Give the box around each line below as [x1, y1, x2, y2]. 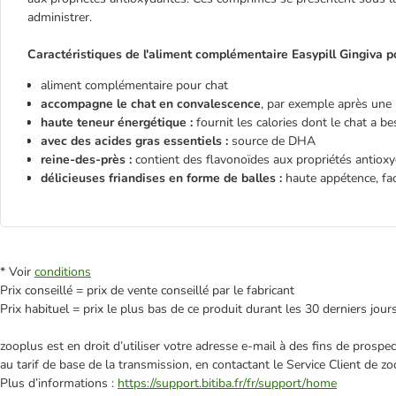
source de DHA [232, 133, 316, 149]
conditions [34, 263, 91, 280]
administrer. [27, 9, 92, 26]
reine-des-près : [41, 151, 132, 168]
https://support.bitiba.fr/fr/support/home [118, 375, 337, 392]
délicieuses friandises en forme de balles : [41, 170, 282, 187]
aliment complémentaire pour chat [41, 77, 232, 94]
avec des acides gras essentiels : [41, 133, 232, 149]
